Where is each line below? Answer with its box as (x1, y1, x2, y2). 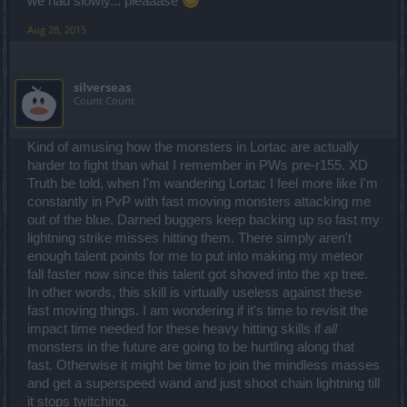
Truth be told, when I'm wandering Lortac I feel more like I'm (27, 176, 378, 191)
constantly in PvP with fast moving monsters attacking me (27, 194, 371, 209)
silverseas (74, 79, 131, 95)
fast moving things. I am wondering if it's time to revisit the (27, 303, 368, 318)
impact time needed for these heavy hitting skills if (27, 322, 324, 336)
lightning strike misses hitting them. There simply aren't (27, 231, 352, 245)
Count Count (74, 94, 134, 107)
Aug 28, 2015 (27, 23, 86, 36)
